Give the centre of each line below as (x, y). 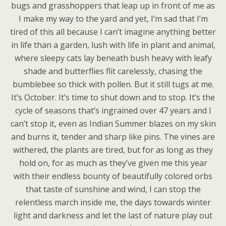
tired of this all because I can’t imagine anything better (113, 32)
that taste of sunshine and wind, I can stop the (113, 189)
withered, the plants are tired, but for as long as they (113, 150)
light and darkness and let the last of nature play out (113, 215)
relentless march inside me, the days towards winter (113, 202)
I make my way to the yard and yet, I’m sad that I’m (113, 19)
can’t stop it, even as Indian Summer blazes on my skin (113, 124)
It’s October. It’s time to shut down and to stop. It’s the (113, 97)
